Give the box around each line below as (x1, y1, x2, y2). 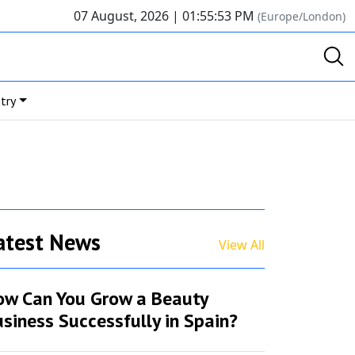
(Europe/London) (258, 9, 345, 24)
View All (219, 236, 265, 254)
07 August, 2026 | (74, 7, 182, 25)
